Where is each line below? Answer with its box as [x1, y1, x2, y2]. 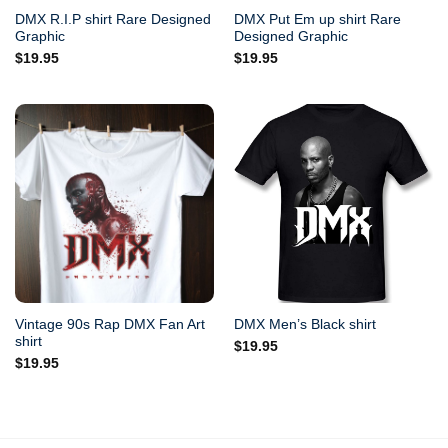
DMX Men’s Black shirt [233, 317, 376, 333]
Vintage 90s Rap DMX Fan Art [14, 316, 205, 332]
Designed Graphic [233, 29, 348, 45]
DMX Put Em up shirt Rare [233, 12, 401, 28]
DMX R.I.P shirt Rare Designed [14, 12, 211, 28]
